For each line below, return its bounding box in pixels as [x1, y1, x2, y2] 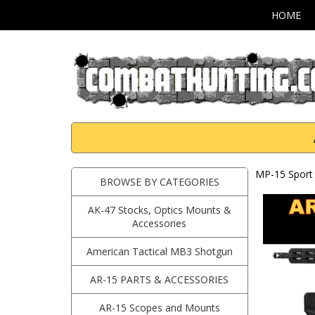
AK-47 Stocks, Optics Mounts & [87, 203, 231, 217]
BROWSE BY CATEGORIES [99, 175, 219, 188]
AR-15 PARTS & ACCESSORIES [90, 273, 229, 286]
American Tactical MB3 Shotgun [86, 245, 233, 258]
